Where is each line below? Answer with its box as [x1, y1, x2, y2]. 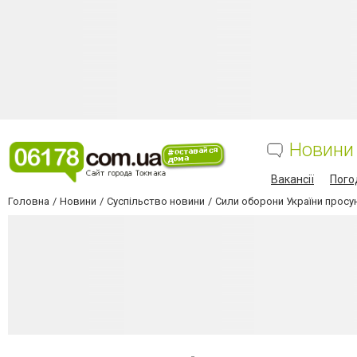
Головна [8, 195, 49, 207]
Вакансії [271, 173, 314, 186]
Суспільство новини [107, 195, 205, 207]
